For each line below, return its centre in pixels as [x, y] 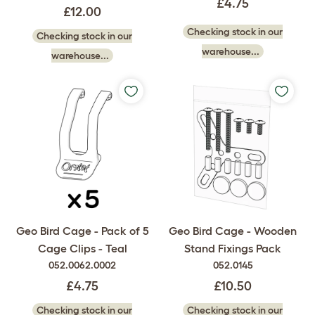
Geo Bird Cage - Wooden [233, 231]
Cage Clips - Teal [82, 249]
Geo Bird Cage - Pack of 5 [82, 231]
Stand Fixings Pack [233, 249]
